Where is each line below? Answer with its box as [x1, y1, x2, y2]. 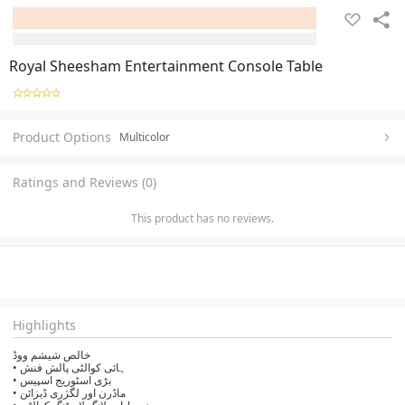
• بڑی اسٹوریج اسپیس [20, 372, 111, 388]
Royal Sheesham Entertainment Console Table [9, 56, 323, 76]
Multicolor [119, 128, 170, 145]
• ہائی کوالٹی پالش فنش [20, 359, 126, 375]
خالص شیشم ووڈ [13, 346, 90, 363]
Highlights [13, 316, 76, 334]
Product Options [13, 127, 111, 146]
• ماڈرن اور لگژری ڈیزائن [20, 384, 126, 400]
